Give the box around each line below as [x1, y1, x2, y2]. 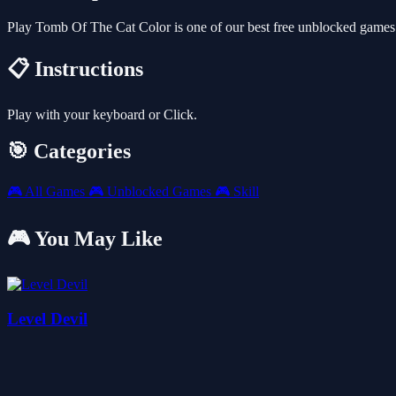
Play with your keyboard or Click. [7, 106, 197, 122]
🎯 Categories [7, 140, 131, 164]
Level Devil [7, 308, 88, 328]
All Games [22, 184, 88, 200]
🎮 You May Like [7, 227, 163, 251]
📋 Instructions [7, 57, 143, 80]
